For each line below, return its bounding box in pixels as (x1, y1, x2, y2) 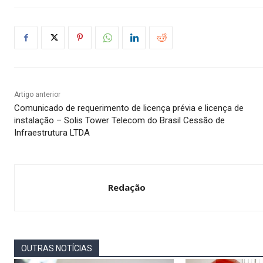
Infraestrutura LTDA (14, 127, 90, 139)
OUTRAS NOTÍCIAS (21, 244, 92, 254)
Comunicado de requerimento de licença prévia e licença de (14, 103, 244, 114)
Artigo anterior (14, 90, 60, 99)
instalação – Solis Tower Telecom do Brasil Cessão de (14, 115, 225, 126)
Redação (108, 181, 146, 194)
